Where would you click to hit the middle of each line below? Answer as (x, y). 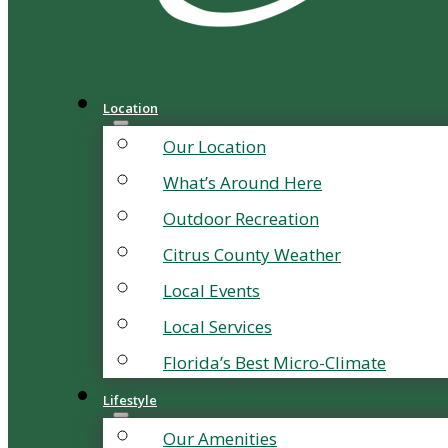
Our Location (214, 146)
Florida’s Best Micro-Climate (274, 362)
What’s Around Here (242, 182)
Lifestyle (130, 400)
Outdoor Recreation (241, 218)
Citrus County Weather (252, 254)
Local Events (211, 290)
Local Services (217, 326)
